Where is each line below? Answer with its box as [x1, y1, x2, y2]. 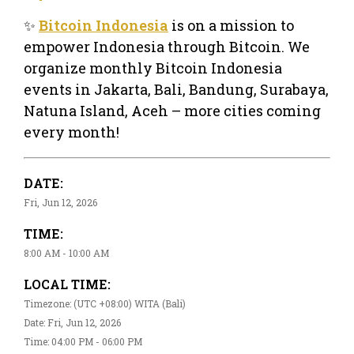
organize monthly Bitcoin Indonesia [24, 58, 282, 77]
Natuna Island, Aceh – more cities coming [24, 100, 321, 120]
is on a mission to [168, 15, 294, 35]
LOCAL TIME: [24, 275, 111, 292]
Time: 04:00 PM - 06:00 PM [24, 334, 142, 348]
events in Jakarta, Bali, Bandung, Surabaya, [24, 79, 329, 99]
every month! [24, 122, 119, 141]
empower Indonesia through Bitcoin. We [24, 36, 310, 56]
